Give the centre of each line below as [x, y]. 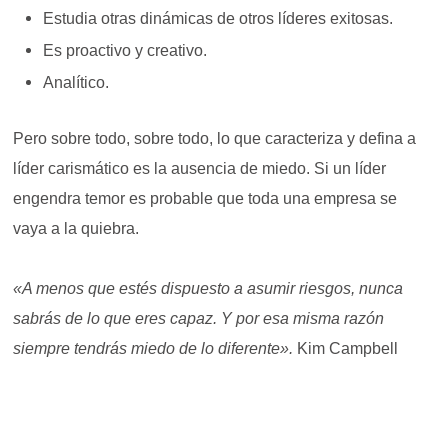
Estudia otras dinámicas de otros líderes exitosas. [220, 19]
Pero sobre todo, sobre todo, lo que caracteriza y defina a [215, 139]
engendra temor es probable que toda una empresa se [205, 199]
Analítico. [78, 83]
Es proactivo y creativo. [127, 51]
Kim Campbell [346, 349]
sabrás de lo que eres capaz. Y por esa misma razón [199, 319]
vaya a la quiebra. [78, 229]
